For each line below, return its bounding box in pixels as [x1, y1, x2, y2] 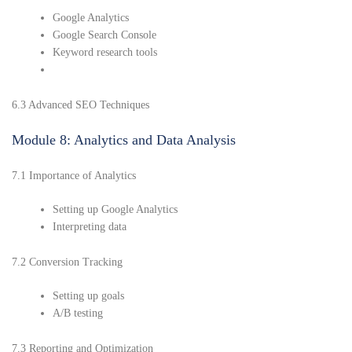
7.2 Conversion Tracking [12, 256, 123, 269]
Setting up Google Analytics [53, 203, 178, 216]
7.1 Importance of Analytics [12, 170, 136, 182]
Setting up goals [53, 290, 125, 302]
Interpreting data [53, 221, 127, 233]
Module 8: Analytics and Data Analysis [12, 132, 236, 148]
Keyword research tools [53, 46, 158, 59]
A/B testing [53, 307, 104, 320]
